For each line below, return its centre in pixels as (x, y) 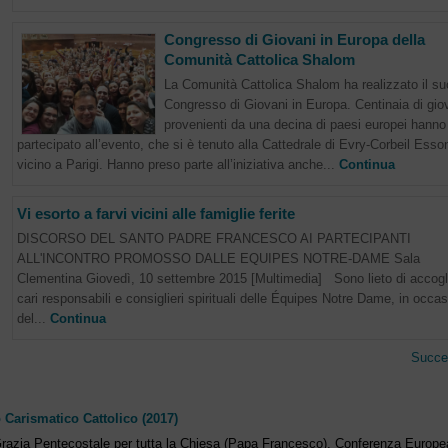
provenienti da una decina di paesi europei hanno (304, 124)
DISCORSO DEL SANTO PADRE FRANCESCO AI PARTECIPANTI (213, 238)
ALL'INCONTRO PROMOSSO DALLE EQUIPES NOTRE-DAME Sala (218, 258)
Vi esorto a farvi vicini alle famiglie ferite (155, 213)
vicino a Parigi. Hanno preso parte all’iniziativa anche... (177, 164)
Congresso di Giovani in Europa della (294, 39)
